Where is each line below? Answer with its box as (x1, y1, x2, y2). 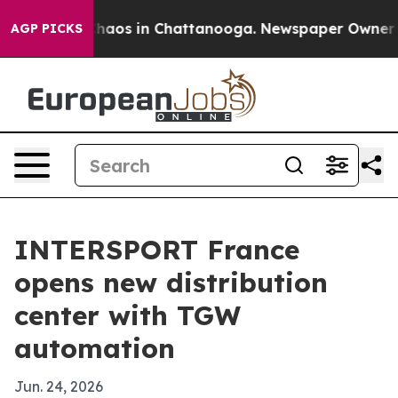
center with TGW (14, 298, 241, 332)
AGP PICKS (11, 20, 83, 36)
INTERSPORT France (14, 233, 299, 267)
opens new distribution (14, 266, 328, 299)
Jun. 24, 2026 (14, 378, 103, 395)
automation (14, 331, 175, 365)
